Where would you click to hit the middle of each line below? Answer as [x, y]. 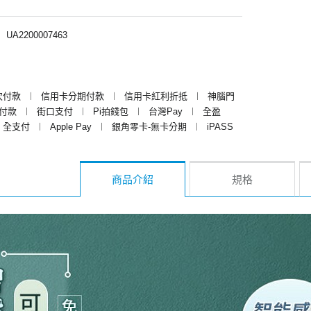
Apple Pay [71, 126]
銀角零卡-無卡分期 [149, 126]
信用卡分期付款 [73, 96]
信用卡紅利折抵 [156, 96]
